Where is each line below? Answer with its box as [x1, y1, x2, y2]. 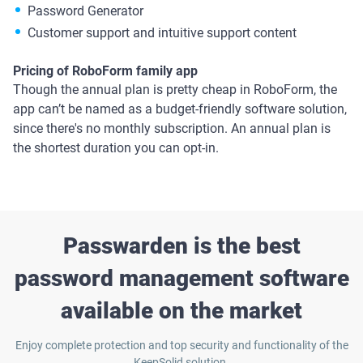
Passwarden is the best [62, 232, 301, 259]
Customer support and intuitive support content [28, 24, 297, 41]
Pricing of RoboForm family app [13, 62, 198, 79]
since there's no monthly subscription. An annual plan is [13, 120, 331, 136]
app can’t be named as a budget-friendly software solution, [13, 100, 347, 117]
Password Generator [28, 2, 143, 19]
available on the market [61, 297, 302, 324]
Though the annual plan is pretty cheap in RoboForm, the [13, 81, 337, 97]
